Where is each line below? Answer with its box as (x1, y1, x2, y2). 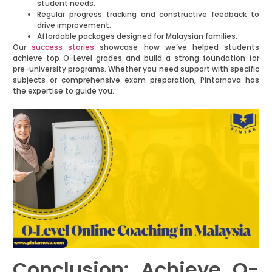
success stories (31, 42, 95, 53)
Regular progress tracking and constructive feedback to (36, 9, 260, 20)
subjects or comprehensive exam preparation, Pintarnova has (12, 75, 260, 86)
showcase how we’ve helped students (94, 42, 260, 53)
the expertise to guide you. (12, 86, 114, 97)
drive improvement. (36, 20, 111, 31)
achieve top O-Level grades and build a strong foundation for (12, 53, 260, 64)
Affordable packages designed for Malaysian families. (36, 31, 237, 42)
